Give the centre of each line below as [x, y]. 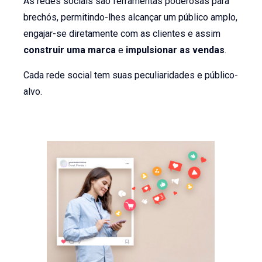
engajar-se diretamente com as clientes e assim [122, 34]
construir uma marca [70, 50]
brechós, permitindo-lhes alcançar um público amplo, [131, 18]
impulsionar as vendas [174, 50]
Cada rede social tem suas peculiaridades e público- [131, 75]
